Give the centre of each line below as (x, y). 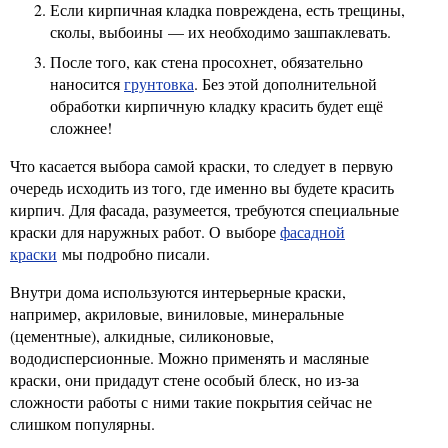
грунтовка (159, 83)
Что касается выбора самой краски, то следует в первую (201, 165)
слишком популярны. (82, 423)
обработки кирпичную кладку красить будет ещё (216, 105)
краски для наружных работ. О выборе (145, 231)
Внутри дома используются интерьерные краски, (178, 291)
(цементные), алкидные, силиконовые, (142, 335)
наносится (87, 83)
